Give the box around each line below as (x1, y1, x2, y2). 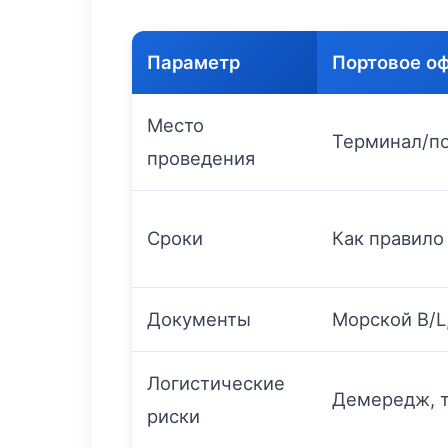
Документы (147, 308, 251, 331)
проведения (147, 147, 255, 170)
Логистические (147, 372, 285, 395)
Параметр (147, 51, 240, 74)
